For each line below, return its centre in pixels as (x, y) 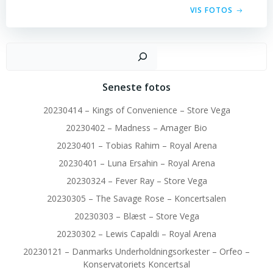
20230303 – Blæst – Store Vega (136, 216)
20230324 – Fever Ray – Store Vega (136, 181)
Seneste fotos (136, 87)
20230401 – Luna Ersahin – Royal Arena (136, 163)
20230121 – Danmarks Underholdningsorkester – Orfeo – (136, 251)
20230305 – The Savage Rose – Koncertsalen (136, 198)
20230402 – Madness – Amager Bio (136, 128)
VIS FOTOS (211, 10)
